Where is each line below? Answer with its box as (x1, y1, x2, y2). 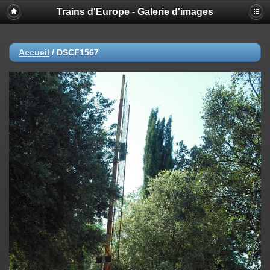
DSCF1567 (57, 48, 99, 57)
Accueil (19, 48, 49, 57)
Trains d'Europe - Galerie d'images (57, 7, 213, 17)
